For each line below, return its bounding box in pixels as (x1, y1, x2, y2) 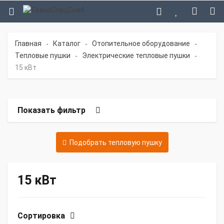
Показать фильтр (17, 105, 85, 115)
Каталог (53, 39, 80, 47)
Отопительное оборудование (92, 39, 190, 47)
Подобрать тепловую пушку (66, 138, 162, 146)
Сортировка (17, 211, 65, 220)
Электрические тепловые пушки (82, 51, 190, 59)
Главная (15, 39, 41, 47)
